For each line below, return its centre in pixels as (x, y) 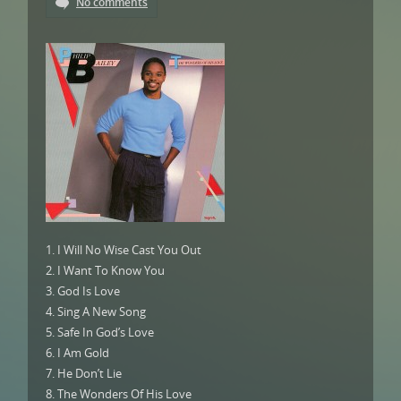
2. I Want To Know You (105, 270)
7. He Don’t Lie (84, 373)
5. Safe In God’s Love (100, 332)
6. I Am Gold (77, 353)
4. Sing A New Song (96, 311)
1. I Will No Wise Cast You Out (124, 250)
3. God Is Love (83, 291)
